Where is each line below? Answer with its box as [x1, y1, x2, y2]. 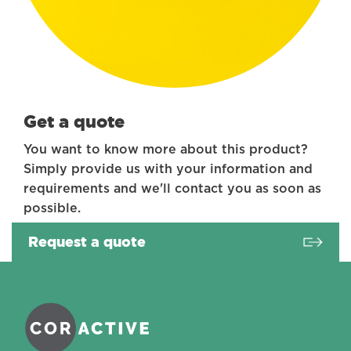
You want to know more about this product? [24, 143, 308, 156]
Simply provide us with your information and [24, 163, 313, 175]
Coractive [11, 286, 63, 299]
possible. [24, 202, 81, 215]
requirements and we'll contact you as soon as [24, 183, 321, 195]
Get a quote [24, 110, 125, 133]
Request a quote [28, 232, 146, 251]
